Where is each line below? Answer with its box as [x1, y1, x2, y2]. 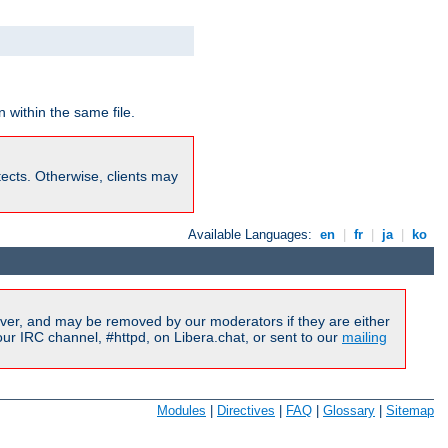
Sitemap [386, 402, 434, 418]
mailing [342, 329, 387, 346]
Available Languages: [188, 226, 317, 242]
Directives [217, 402, 275, 418]
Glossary [323, 402, 375, 418]
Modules [157, 402, 206, 418]
